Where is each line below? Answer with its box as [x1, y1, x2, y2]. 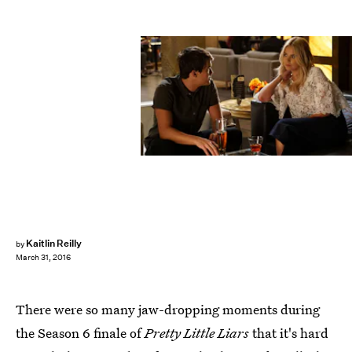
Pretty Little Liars [145, 324, 252, 342]
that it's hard [252, 324, 328, 342]
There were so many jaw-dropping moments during [16, 300, 320, 318]
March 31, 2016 [16, 252, 71, 263]
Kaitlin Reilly [25, 236, 82, 250]
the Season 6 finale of [16, 324, 145, 342]
